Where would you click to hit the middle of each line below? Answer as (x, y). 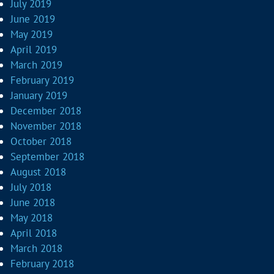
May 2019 (32, 34)
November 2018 (46, 126)
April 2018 (34, 233)
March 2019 (37, 65)
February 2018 (43, 264)
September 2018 (48, 157)
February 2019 (43, 80)
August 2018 (39, 172)
